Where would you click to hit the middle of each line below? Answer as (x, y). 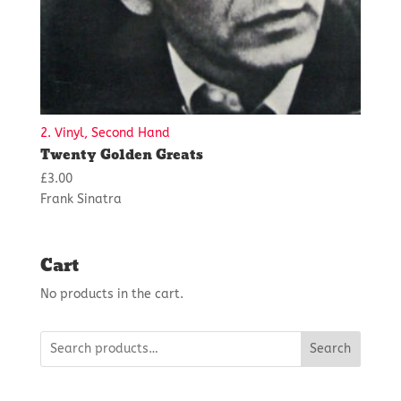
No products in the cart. (111, 294)
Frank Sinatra (81, 199)
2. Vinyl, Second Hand (105, 132)
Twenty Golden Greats (121, 155)
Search (331, 349)
